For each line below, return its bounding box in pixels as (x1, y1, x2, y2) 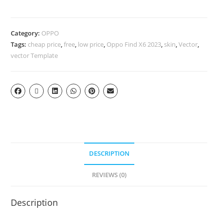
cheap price (28, 39, 61, 49)
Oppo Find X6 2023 (107, 39, 162, 49)
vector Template (11, 51, 58, 60)
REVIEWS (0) (91, 170, 127, 179)
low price (78, 39, 104, 49)
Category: (11, 28, 42, 37)
